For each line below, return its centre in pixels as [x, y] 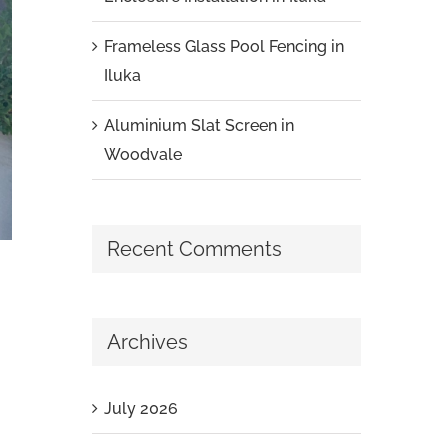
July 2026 [140, 408]
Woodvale [142, 154]
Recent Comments [194, 249]
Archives [147, 342]
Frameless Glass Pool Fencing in [223, 46]
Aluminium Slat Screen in [198, 125]
